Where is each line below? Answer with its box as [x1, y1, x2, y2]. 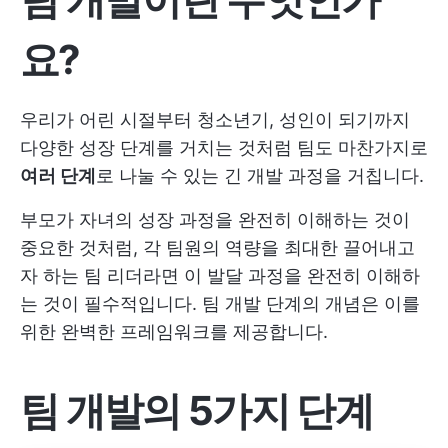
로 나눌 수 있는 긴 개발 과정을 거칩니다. [96, 165, 424, 186]
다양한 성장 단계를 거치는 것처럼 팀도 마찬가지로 [20, 137, 428, 158]
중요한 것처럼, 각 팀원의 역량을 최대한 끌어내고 [20, 237, 415, 258]
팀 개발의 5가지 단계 [20, 386, 373, 435]
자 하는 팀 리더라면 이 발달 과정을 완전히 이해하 [20, 265, 420, 286]
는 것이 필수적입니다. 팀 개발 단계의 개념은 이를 [20, 293, 420, 314]
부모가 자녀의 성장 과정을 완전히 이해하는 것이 [20, 209, 410, 230]
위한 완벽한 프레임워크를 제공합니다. [20, 321, 328, 342]
